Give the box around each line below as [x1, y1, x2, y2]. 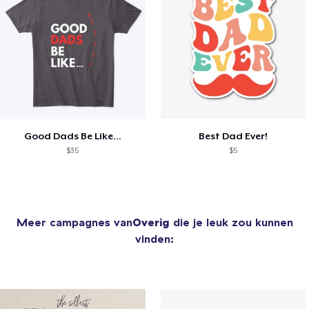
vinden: [135, 231, 174, 246]
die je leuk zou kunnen [169, 215, 293, 229]
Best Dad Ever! [199, 130, 268, 141]
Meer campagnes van [16, 215, 132, 229]
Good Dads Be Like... [23, 130, 121, 141]
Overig [132, 215, 170, 229]
